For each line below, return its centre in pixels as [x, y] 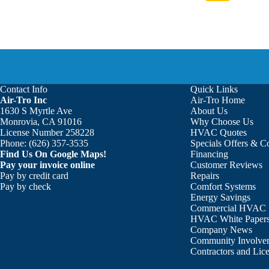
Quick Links [214, 89]
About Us [209, 111]
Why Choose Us [222, 122]
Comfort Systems [223, 186]
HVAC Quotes [219, 132]
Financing [210, 154]
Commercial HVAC [228, 208]
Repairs [205, 176]
